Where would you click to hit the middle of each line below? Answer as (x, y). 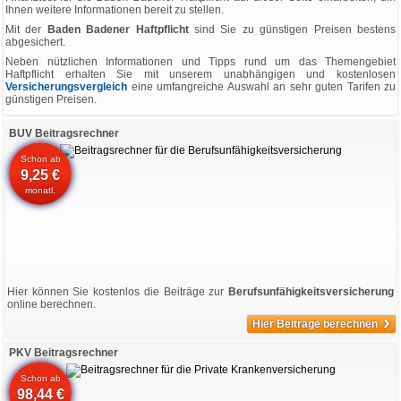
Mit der (26, 30)
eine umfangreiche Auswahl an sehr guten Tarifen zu (261, 87)
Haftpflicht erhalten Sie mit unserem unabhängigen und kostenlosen (200, 74)
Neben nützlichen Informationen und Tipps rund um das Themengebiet (200, 62)
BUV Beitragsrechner (64, 133)
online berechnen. (51, 304)
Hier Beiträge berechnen (315, 324)
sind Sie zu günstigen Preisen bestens (292, 30)
